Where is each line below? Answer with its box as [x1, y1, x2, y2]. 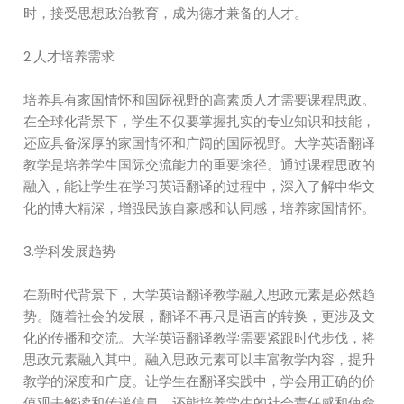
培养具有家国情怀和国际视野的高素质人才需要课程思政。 [23, 90, 376, 109]
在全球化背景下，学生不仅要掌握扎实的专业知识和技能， [23, 112, 376, 131]
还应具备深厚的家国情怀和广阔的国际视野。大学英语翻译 [23, 133, 376, 152]
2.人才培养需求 [23, 47, 115, 66]
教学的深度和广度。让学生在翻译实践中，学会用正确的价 [23, 372, 376, 390]
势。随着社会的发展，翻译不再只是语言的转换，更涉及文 [23, 307, 376, 326]
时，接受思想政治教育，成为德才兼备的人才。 [23, 4, 308, 23]
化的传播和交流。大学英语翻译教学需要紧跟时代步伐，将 [23, 328, 376, 347]
